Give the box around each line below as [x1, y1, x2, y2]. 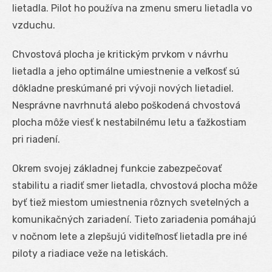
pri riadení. [12, 133, 60, 145]
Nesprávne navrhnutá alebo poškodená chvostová [12, 99, 240, 111]
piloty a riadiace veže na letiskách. [12, 247, 168, 259]
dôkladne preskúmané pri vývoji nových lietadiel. [12, 82, 234, 94]
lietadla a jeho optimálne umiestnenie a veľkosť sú [12, 65, 240, 77]
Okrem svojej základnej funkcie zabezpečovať [12, 162, 222, 174]
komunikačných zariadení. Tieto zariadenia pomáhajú [12, 213, 256, 225]
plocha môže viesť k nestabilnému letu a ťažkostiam [12, 116, 246, 128]
